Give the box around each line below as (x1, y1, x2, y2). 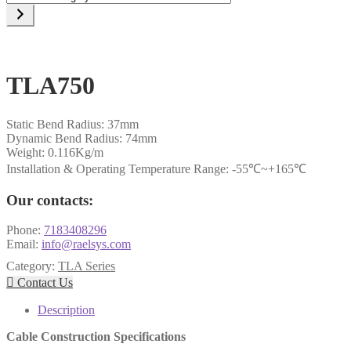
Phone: (6, 223, 44, 237)
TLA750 (6, 71, 95, 100)
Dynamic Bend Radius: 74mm (6, 131, 157, 145)
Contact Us (14, 276, 73, 290)
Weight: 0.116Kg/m (6, 145, 103, 159)
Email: (6, 237, 42, 251)
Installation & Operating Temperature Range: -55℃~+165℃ (6, 161, 306, 175)
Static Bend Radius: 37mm (6, 117, 139, 131)
